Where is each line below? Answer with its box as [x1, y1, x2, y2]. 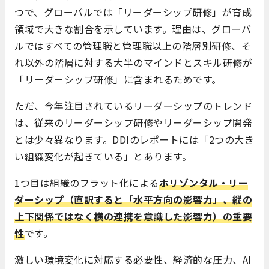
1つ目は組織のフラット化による [14, 175, 159, 190]
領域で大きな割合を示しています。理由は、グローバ [14, 22, 251, 37]
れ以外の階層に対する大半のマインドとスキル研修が [14, 55, 252, 70]
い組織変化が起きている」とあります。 [14, 149, 192, 164]
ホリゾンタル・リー [159, 175, 248, 190]
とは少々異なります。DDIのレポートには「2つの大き [14, 132, 254, 147]
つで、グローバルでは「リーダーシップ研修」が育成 [14, 5, 252, 20]
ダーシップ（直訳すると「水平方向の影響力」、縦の [14, 192, 252, 207]
